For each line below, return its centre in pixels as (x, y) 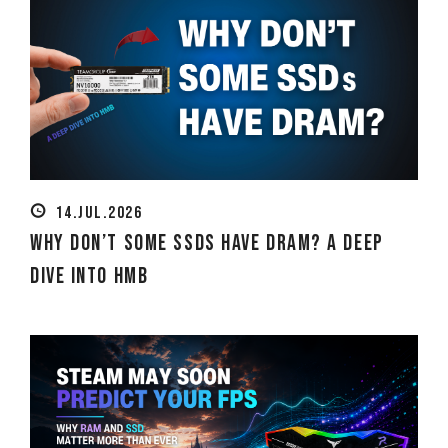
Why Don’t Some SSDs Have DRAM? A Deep (207, 243)
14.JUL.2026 (98, 212)
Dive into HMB (89, 276)
